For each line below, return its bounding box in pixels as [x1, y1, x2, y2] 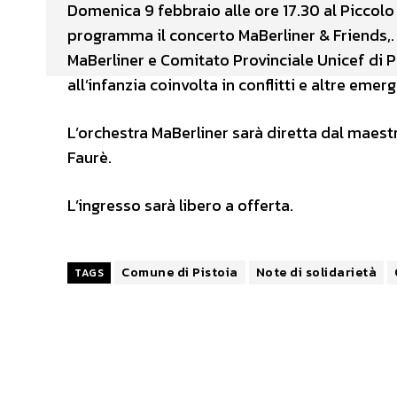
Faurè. [67, 144, 112, 169]
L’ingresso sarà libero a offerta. [67, 192, 293, 217]
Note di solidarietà [255, 262, 377, 282]
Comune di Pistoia [121, 262, 238, 282]
